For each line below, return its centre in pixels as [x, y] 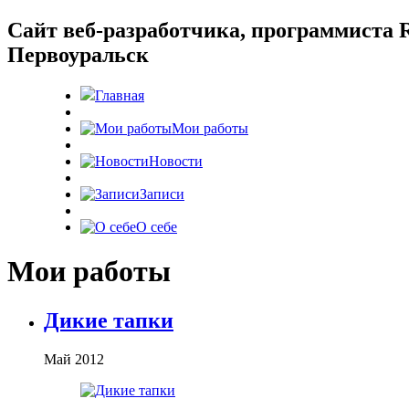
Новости [176, 161]
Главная [120, 95]
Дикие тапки [109, 320]
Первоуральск [78, 54]
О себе [157, 226]
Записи [162, 194]
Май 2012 [74, 359]
